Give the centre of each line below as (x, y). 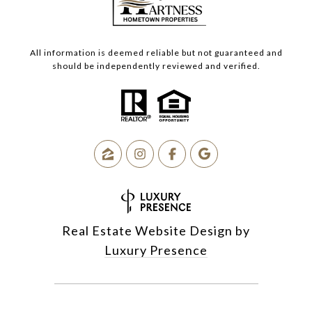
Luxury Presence (156, 250)
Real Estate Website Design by (156, 231)
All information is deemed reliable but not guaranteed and (156, 53)
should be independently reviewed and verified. (156, 66)
